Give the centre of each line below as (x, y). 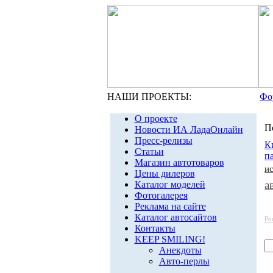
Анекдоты (180, 250)
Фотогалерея (161, 195)
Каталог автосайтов (175, 217)
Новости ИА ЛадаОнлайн (189, 129)
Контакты (155, 228)
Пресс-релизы (163, 140)
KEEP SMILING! (170, 239)
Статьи (149, 151)
